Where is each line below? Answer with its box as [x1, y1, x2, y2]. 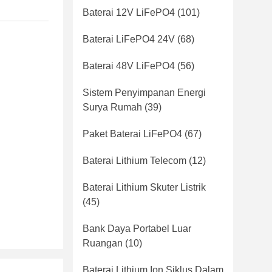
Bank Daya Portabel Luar [83, 223, 191, 234]
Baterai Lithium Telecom [83, 155, 186, 166]
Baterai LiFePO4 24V [83, 34, 175, 44]
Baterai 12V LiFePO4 [83, 7, 175, 18]
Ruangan [83, 238, 123, 248]
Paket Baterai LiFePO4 [83, 129, 182, 139]
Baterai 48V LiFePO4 [83, 61, 175, 71]
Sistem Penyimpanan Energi [83, 87, 206, 98]
